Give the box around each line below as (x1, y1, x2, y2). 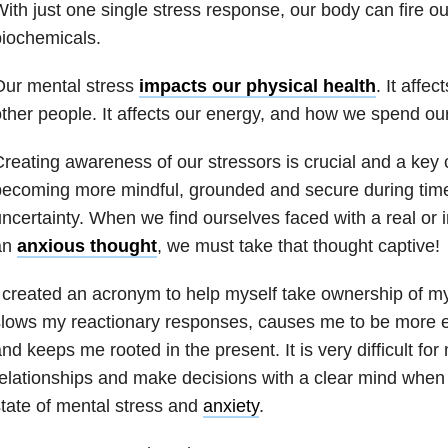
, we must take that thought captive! (156, 235, 440, 256)
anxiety (202, 395, 259, 416)
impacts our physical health (138, 75, 376, 96)
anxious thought (16, 235, 157, 256)
